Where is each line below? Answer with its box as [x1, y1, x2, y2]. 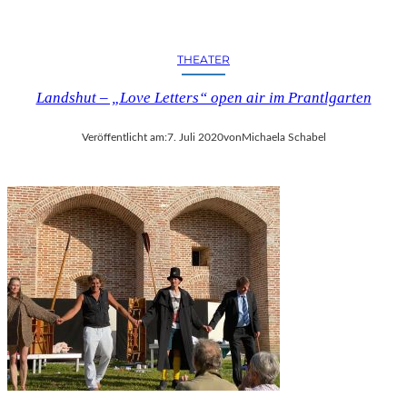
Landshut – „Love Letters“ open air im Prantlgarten [35, 88, 372, 106]
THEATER [177, 52, 230, 66]
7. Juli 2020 [166, 131, 223, 143]
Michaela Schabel [241, 131, 326, 143]
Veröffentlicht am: [81, 131, 167, 143]
